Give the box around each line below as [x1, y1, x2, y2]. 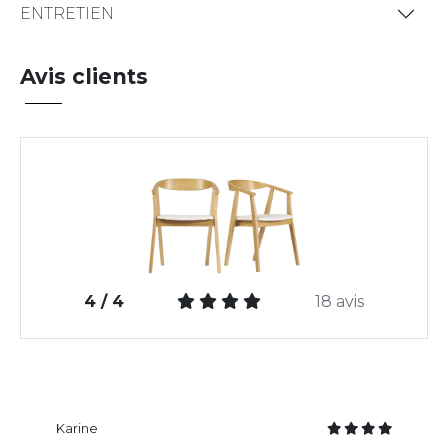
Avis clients [20, 63, 148, 89]
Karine [56, 421, 98, 437]
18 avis [315, 292, 365, 312]
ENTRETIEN [20, 4, 114, 24]
